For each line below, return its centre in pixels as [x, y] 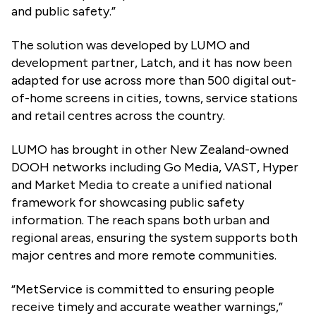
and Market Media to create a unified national [141, 184]
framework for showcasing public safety [128, 202]
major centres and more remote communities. [144, 255]
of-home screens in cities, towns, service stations [154, 98]
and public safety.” [63, 11]
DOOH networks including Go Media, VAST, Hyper [155, 167]
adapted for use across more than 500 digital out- [154, 80]
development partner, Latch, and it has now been [152, 62]
